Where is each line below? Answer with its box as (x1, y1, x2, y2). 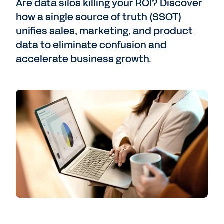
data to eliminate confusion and (16, 38, 167, 52)
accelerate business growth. (16, 52, 151, 66)
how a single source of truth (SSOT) (16, 10, 182, 24)
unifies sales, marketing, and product (16, 24, 193, 38)
